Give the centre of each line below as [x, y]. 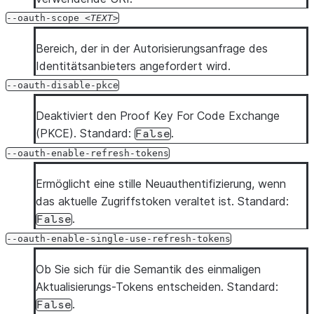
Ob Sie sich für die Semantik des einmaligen [148, 269]
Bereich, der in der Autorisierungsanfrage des [152, 48]
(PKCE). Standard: [85, 133]
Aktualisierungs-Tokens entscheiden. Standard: [157, 287]
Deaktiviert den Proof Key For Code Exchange [158, 116]
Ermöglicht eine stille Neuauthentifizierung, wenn [161, 184]
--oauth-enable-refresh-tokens [88, 153]
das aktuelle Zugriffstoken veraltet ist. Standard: [162, 201]
